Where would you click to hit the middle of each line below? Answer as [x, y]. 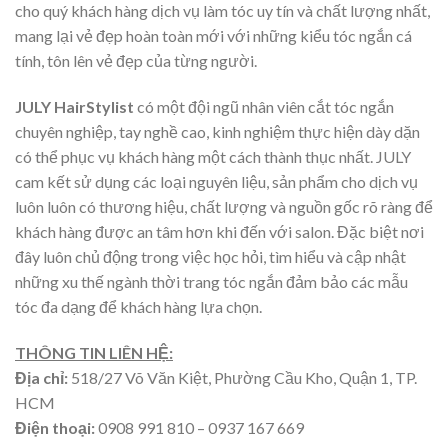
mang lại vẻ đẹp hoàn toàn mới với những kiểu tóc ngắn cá [213, 36]
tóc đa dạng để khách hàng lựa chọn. [138, 306]
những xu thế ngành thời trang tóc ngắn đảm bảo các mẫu [211, 281]
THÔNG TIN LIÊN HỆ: [94, 352]
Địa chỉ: [43, 377]
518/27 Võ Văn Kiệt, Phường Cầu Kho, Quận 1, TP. [244, 377]
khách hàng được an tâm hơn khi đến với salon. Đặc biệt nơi [219, 231]
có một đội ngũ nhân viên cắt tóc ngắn [264, 106]
